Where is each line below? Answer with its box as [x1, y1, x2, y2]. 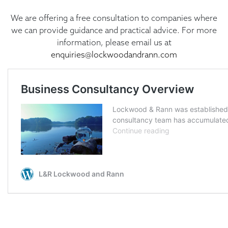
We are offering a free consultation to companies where [11, 13, 217, 23]
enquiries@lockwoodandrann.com [51, 49, 177, 60]
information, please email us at [56, 37, 172, 48]
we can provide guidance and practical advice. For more [11, 25, 217, 36]
